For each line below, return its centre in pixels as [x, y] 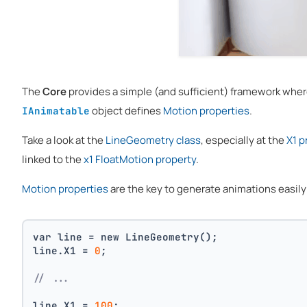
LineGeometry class [153, 140]
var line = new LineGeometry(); [126, 236]
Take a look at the [64, 140]
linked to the [53, 159]
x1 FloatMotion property [140, 159]
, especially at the [244, 140]
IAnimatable [56, 110]
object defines [126, 110]
